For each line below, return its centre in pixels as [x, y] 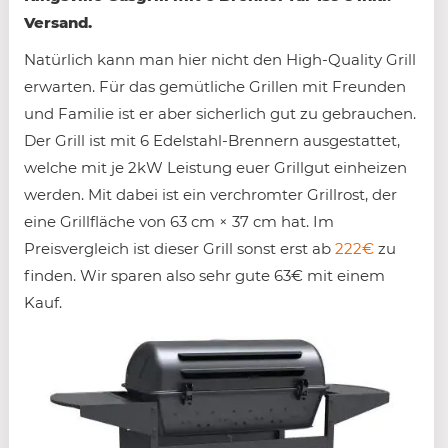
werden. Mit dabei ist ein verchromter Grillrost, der [210, 194]
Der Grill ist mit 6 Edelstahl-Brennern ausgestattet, [212, 140]
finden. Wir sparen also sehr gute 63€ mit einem [204, 275]
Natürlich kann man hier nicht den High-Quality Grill [220, 59]
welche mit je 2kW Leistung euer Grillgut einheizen [215, 167]
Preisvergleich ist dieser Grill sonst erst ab [179, 248]
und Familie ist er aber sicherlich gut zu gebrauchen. [220, 113]
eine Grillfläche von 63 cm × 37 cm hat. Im [179, 221]
